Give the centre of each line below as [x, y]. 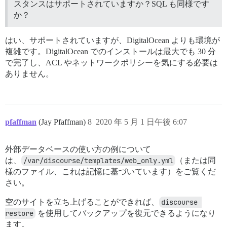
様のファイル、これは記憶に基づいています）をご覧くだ [110, 171]
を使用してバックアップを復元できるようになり [126, 213]
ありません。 [29, 73]
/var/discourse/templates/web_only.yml [98, 160]
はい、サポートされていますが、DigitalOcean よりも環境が [112, 40]
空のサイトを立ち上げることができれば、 [82, 202]
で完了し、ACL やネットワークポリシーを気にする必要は [111, 62]
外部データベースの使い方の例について [78, 149]
